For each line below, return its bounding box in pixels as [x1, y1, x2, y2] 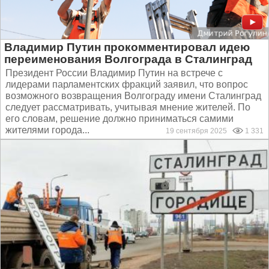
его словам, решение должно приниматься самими [5, 113, 234, 124]
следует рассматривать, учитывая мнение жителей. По [5, 102, 250, 112]
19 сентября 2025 [166, 127, 232, 135]
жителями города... [5, 125, 89, 135]
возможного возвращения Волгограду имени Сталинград [5, 91, 261, 101]
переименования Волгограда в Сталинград [4, 53, 252, 65]
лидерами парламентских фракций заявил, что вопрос [5, 79, 248, 89]
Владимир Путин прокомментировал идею [4, 41, 250, 53]
